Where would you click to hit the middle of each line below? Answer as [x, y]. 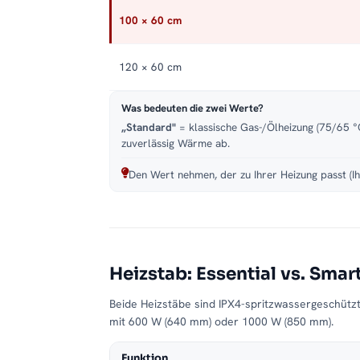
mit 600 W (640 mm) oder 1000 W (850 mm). [221, 322]
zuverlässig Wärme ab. [176, 143]
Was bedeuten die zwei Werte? [192, 108]
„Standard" [149, 127]
